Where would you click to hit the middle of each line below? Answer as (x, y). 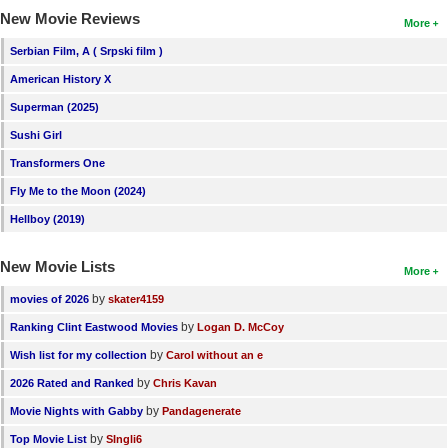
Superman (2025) (54, 107)
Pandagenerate (201, 411)
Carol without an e (214, 355)
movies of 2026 (49, 299)
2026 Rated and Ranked (72, 383)
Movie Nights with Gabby (76, 411)
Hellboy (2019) (47, 219)
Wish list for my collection (78, 355)
